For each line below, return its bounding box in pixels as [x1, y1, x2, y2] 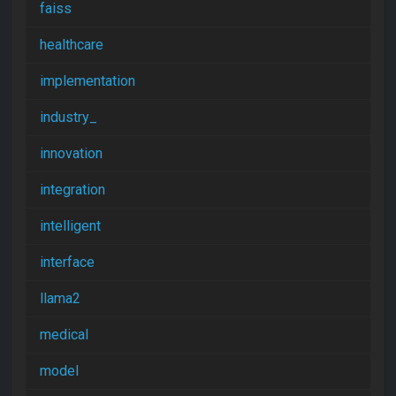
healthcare [40, 36, 103, 53]
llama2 [40, 290, 80, 307]
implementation [40, 72, 135, 89]
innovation [40, 145, 103, 162]
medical [40, 326, 88, 343]
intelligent [40, 217, 101, 234]
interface [40, 254, 95, 270]
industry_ [40, 109, 97, 126]
